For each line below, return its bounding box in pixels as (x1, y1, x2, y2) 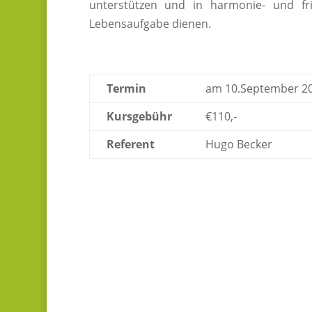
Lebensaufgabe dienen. (88, 15, 211, 31)
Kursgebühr (106, 108, 172, 124)
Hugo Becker (205, 136, 272, 152)
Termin (106, 80, 146, 96)
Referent (106, 136, 155, 152)
